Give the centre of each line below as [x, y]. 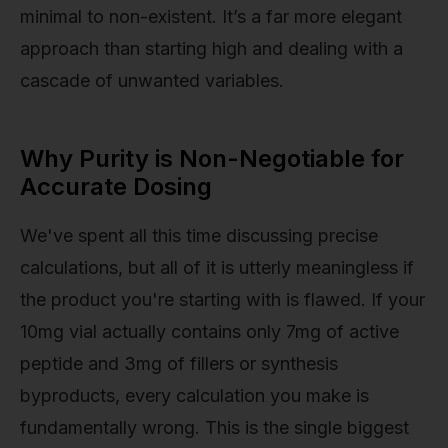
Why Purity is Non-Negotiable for [212, 158]
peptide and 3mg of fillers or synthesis [179, 363]
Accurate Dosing [116, 186]
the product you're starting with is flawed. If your [222, 299]
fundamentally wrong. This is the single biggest [214, 427]
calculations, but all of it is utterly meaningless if [217, 267]
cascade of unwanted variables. [152, 80]
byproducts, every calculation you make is [194, 395]
